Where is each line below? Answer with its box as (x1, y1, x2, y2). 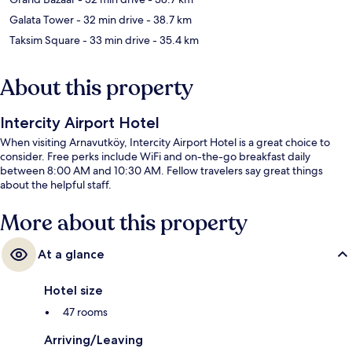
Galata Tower (9, 13, 74, 27)
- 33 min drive (80, 33, 150, 48)
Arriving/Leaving (44, 332, 143, 348)
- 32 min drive (74, 13, 144, 27)
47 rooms (63, 305, 108, 320)
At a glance (38, 247, 104, 262)
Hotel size (44, 283, 103, 299)
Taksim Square (9, 33, 80, 48)
